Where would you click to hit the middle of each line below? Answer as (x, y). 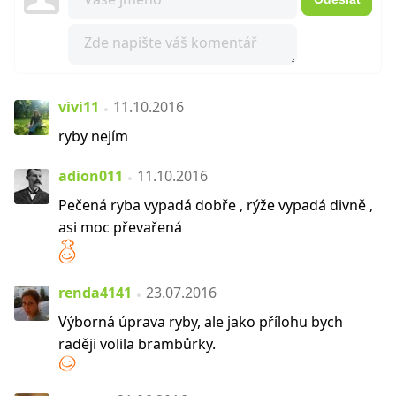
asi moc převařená (120, 228)
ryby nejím (93, 137)
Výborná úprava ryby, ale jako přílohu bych (201, 322)
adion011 (91, 176)
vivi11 (79, 107)
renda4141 (95, 293)
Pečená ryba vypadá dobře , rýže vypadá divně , (216, 206)
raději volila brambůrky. (137, 344)
